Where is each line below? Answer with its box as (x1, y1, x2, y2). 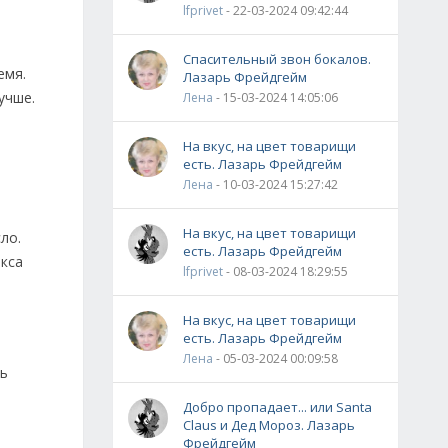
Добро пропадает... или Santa (183, 398, 372, 416)
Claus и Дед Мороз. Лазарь (183, 416, 355, 434)
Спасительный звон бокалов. (183, 50, 371, 68)
